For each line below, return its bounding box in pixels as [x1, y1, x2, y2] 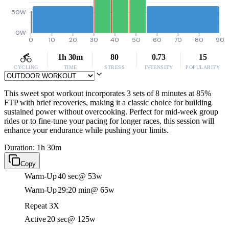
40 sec [58, 172, 78, 180]
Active [25, 215, 46, 223]
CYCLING [14, 64, 38, 70]
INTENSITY [144, 64, 173, 70]
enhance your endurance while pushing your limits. [4, 126, 169, 134]
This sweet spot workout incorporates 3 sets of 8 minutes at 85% [4, 89, 211, 98]
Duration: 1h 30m [4, 143, 61, 152]
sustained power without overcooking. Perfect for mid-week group [4, 107, 218, 116]
